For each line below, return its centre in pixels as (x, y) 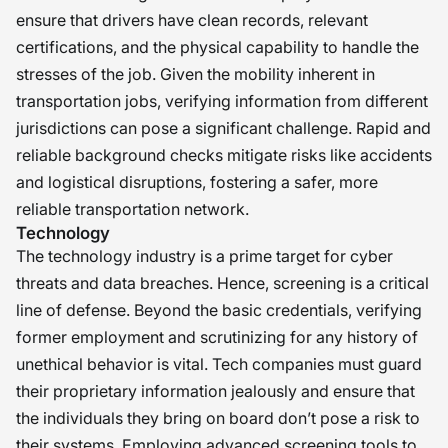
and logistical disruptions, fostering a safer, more (197, 182)
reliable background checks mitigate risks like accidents (224, 155)
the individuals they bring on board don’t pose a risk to (218, 418)
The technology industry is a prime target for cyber (204, 256)
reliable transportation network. (132, 209)
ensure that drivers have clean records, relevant (192, 20)
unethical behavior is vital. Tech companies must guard (219, 364)
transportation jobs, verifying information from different (222, 101)
